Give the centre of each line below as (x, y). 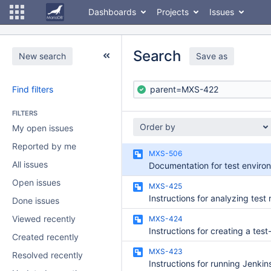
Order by (158, 127)
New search (42, 56)
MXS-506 (165, 153)
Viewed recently (44, 219)
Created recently (45, 237)
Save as (211, 56)
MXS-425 (165, 186)
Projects (173, 12)
